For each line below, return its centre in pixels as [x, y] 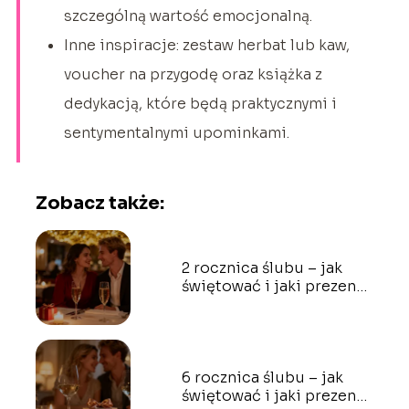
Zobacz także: [100, 203]
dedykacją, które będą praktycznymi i [200, 103]
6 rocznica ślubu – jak [262, 377]
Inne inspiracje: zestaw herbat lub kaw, [206, 45]
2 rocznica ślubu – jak [262, 267]
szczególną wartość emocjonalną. [188, 16]
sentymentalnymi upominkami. [176, 132]
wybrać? [211, 304]
